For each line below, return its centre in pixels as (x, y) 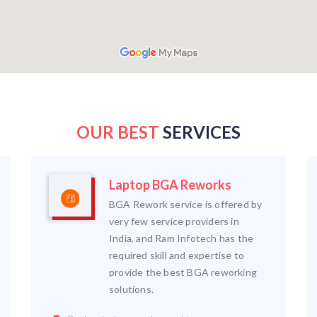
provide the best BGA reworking (183, 272)
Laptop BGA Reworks (170, 185)
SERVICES (200, 132)
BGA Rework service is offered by (186, 204)
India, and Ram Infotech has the (181, 238)
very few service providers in (174, 221)
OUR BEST (118, 132)
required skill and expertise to (177, 255)
